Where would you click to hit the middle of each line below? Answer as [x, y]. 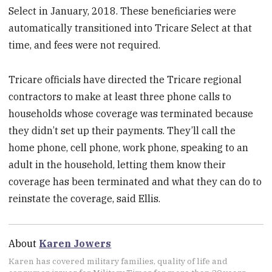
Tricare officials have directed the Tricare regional [125, 79]
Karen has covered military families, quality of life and [118, 261]
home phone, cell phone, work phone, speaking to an [129, 147]
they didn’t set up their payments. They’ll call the [122, 130]
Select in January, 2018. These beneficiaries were [123, 11]
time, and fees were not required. [85, 45]
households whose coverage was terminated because [131, 113]
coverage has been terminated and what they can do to [135, 181]
